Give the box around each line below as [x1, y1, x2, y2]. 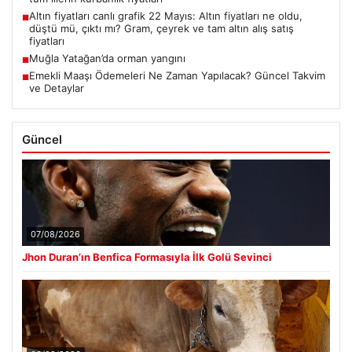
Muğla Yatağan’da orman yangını [29, 52, 185, 65]
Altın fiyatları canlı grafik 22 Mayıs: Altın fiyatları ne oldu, [29, 9, 302, 23]
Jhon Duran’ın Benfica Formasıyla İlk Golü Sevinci [22, 251, 272, 264]
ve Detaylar [29, 82, 84, 95]
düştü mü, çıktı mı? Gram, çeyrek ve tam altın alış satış [29, 22, 294, 35]
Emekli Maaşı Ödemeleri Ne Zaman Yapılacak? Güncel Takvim [29, 69, 325, 82]
